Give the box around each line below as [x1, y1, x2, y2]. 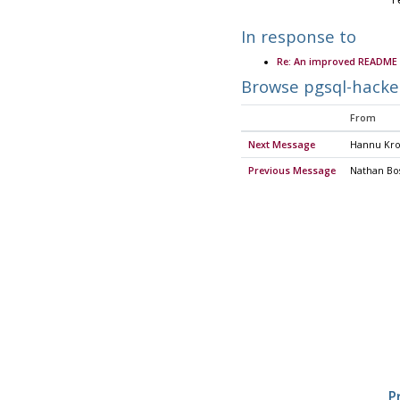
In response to [240, 24, 356, 47]
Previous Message [247, 164, 336, 178]
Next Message [247, 138, 315, 152]
